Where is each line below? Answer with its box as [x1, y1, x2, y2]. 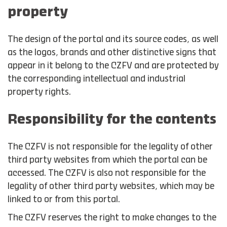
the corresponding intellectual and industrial [8, 75, 185, 83]
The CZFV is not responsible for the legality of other [8, 143, 213, 151]
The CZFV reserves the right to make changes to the [8, 214, 216, 222]
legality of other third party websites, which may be [8, 182, 214, 191]
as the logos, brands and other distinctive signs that [8, 49, 216, 57]
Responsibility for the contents [8, 113, 216, 126]
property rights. [8, 88, 71, 96]
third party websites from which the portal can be [8, 156, 207, 164]
